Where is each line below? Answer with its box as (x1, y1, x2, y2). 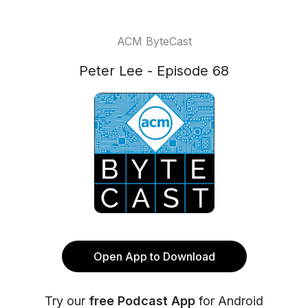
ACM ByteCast (116, 34, 192, 48)
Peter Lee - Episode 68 (79, 63, 229, 79)
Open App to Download (93, 250, 215, 263)
